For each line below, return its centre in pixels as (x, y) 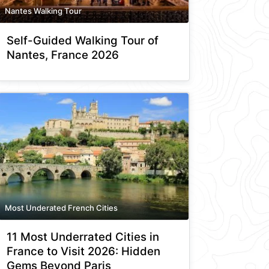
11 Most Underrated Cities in (83, 237)
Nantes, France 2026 (63, 55)
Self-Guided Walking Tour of (83, 40)
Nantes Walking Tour (43, 11)
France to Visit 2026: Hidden (83, 252)
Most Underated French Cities (61, 207)
